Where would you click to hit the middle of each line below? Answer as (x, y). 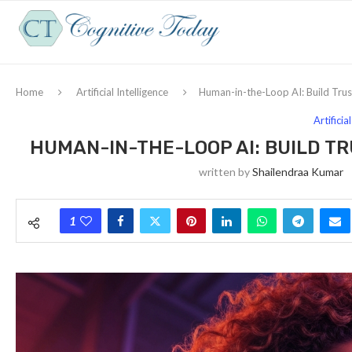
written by (225, 172)
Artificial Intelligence (122, 92)
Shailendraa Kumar (297, 172)
